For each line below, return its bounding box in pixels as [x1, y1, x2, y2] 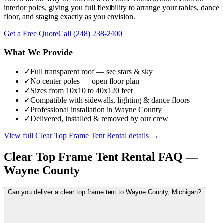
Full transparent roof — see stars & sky [30, 67, 153, 76]
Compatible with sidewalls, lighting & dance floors [30, 95, 190, 104]
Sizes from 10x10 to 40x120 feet [30, 86, 133, 95]
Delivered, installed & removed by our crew [30, 114, 168, 123]
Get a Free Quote [4, 29, 58, 38]
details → [127, 131, 159, 140]
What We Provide [4, 47, 73, 57]
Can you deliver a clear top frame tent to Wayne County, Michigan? [8, 188, 201, 196]
